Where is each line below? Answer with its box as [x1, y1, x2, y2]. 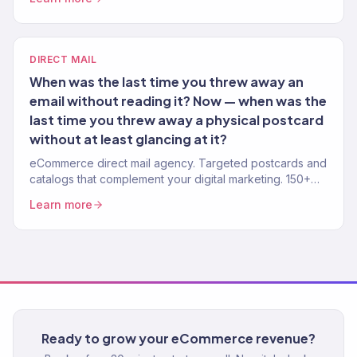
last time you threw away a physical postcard [29, 112, 324, 128]
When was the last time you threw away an [29, 73, 304, 90]
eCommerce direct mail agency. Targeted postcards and [29, 156, 327, 170]
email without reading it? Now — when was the [29, 92, 327, 109]
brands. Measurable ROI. [29, 188, 158, 202]
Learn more [29, 198, 92, 211]
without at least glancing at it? [29, 131, 227, 147]
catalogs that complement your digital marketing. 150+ [29, 172, 311, 186]
